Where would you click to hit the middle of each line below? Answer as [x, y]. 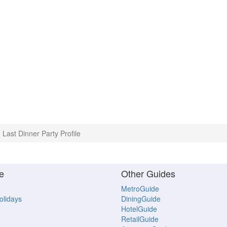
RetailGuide [140, 219]
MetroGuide [140, 189]
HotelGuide [139, 209]
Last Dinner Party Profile [42, 133]
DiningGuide [141, 199]
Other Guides [148, 174]
